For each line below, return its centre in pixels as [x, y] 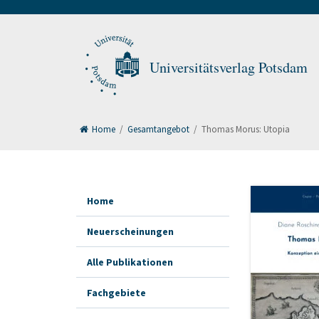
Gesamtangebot [158, 129]
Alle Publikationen [130, 262]
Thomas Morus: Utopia [246, 129]
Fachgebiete [116, 293]
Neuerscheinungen [130, 231]
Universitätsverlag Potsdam [229, 67]
